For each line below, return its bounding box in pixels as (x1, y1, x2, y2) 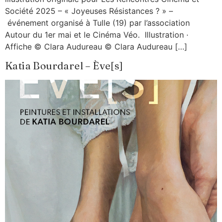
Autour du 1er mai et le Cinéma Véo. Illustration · (5, 30, 188, 40)
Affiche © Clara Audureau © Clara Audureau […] (5, 42, 187, 52)
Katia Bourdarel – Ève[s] (5, 59, 123, 72)
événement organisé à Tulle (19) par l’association (5, 18, 190, 28)
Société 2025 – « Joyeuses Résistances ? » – (5, 6, 173, 16)
